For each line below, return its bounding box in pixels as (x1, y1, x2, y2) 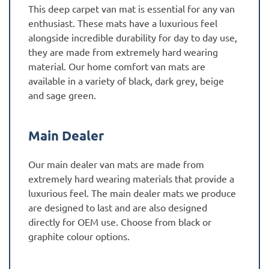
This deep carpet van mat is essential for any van (28, 2, 235, 14)
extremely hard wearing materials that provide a (28, 172, 234, 184)
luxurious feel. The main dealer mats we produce (28, 186, 236, 199)
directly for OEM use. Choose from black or (28, 215, 211, 228)
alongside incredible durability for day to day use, (28, 31, 237, 43)
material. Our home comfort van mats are (28, 59, 205, 72)
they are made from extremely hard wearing (28, 45, 218, 58)
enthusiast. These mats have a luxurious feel (28, 16, 217, 29)
